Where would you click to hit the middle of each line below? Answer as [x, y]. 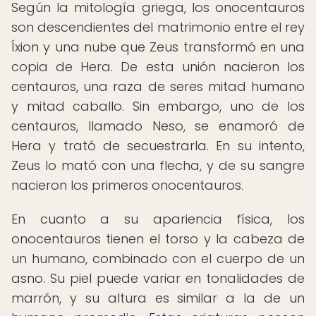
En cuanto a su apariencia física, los [158, 219]
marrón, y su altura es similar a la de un [158, 298]
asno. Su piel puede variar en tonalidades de [158, 278]
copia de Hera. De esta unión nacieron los [158, 67]
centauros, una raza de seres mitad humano [158, 86]
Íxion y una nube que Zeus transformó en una [158, 47]
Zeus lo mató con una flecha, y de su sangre [158, 165]
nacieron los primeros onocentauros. [127, 185]
